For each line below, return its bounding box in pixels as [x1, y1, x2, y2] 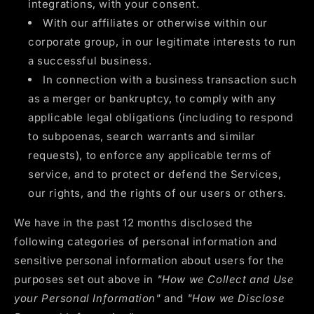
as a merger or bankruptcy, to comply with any [28, 92, 277, 106]
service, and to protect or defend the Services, [28, 168, 282, 182]
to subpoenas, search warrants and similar [28, 130, 256, 144]
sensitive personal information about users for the [14, 254, 285, 268]
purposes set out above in [14, 273, 157, 287]
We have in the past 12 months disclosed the [14, 216, 253, 230]
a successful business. [28, 54, 152, 68]
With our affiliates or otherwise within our [43, 16, 268, 30]
